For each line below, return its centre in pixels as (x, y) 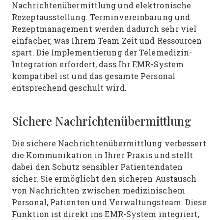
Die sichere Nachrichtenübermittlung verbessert (109, 143)
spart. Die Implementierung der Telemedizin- (102, 52)
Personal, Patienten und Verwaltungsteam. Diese (109, 202)
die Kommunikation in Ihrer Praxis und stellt (103, 155)
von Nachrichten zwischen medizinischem (98, 190)
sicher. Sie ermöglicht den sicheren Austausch (104, 179)
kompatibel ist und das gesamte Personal (94, 76)
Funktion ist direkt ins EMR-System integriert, (106, 214)
